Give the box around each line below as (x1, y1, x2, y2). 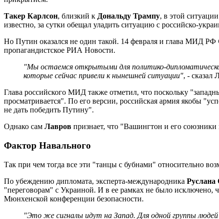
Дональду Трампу (97, 12, 160, 21)
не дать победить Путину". (4, 106, 94, 114)
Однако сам (4, 122, 44, 131)
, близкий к (58, 12, 97, 21)
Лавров (44, 122, 73, 131)
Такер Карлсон (4, 12, 58, 21)
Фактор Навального (4, 140, 91, 151)
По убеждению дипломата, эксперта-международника (4, 176, 187, 185)
